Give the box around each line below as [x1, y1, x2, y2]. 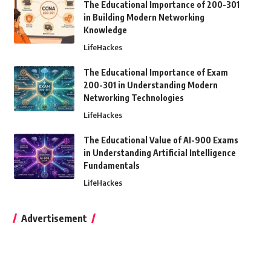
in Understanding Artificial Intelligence [83, 148, 236, 158]
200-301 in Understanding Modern [83, 80, 218, 90]
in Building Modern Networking [83, 12, 204, 22]
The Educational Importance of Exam [83, 67, 228, 77]
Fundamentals [83, 160, 140, 171]
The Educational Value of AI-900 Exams [83, 135, 238, 145]
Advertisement [21, 212, 87, 224]
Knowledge [83, 25, 127, 35]
